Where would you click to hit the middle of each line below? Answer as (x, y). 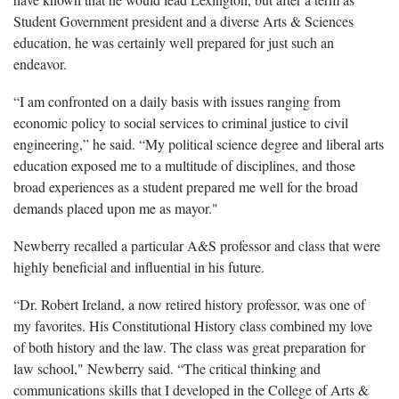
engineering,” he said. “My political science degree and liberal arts (199, 143)
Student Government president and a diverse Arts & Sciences (183, 20)
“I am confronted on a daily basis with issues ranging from (177, 101)
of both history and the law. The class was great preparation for (189, 346)
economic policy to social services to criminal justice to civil (181, 122)
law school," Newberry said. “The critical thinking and (167, 368)
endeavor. (40, 63)
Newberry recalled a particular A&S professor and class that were (197, 245)
